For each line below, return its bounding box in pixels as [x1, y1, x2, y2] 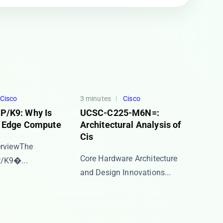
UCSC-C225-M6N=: [80, 108, 159, 118]
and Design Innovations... [80, 168, 171, 177]
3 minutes [80, 95, 111, 103]
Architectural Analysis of [80, 119, 181, 130]
